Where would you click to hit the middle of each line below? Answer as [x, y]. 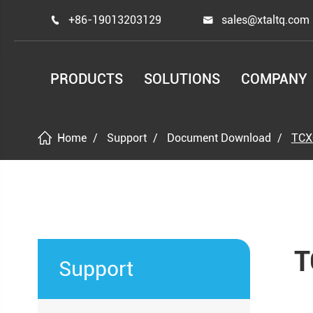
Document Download [219, 138]
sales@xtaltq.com [266, 20]
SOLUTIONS [182, 79]
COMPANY [275, 79]
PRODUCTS [87, 79]
